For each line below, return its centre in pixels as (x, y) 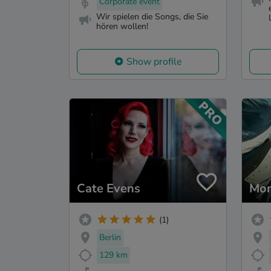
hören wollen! (122, 26)
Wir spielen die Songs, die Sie (152, 16)
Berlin (110, 238)
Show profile (154, 61)
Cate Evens (109, 189)
